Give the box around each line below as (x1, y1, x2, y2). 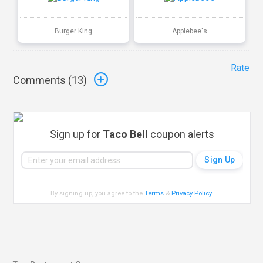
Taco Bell (102, 127, 148, 140)
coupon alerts (147, 127, 214, 140)
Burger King (55, 26, 93, 35)
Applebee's (171, 26, 207, 35)
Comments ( (13, 74, 72, 87)
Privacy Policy (171, 189, 212, 197)
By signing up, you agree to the (50, 189, 145, 197)
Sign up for (49, 127, 103, 140)
